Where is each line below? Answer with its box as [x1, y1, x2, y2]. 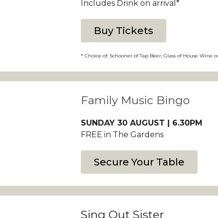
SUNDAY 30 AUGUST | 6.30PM [80, 118, 202, 127]
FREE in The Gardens [80, 130, 163, 139]
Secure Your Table [93, 156, 184, 168]
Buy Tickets [93, 25, 153, 36]
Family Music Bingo [80, 93, 190, 107]
